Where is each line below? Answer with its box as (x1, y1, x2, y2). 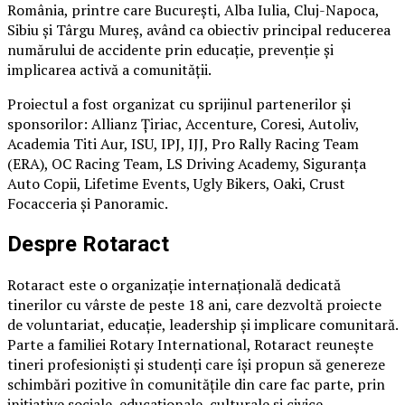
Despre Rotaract (7, 231, 169, 258)
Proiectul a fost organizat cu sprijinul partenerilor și (7, 94, 351, 115)
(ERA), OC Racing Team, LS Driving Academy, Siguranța (7, 154, 366, 174)
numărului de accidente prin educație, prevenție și (7, 40, 334, 61)
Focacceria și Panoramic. (7, 193, 168, 214)
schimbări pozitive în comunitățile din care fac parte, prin (7, 374, 385, 394)
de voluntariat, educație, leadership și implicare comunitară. (7, 315, 398, 334)
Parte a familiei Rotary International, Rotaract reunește (7, 334, 373, 354)
